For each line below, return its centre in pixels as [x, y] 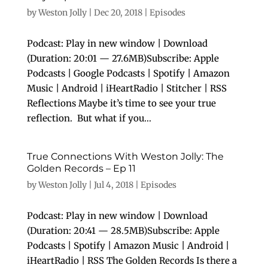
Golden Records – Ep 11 [81, 168]
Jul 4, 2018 [113, 185]
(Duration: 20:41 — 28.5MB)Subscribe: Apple [123, 231]
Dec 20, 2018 [118, 13]
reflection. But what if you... [89, 118]
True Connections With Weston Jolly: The [125, 156]
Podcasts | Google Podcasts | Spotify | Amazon [128, 73]
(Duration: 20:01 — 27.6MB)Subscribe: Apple [123, 58]
